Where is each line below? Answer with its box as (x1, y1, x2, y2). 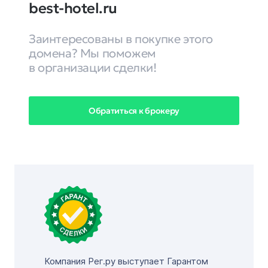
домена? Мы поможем (29, 45, 156, 61)
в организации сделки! (29, 60, 157, 75)
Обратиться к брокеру (88, 105, 180, 116)
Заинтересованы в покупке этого (29, 31, 214, 47)
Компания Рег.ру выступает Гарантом (44, 255, 208, 267)
